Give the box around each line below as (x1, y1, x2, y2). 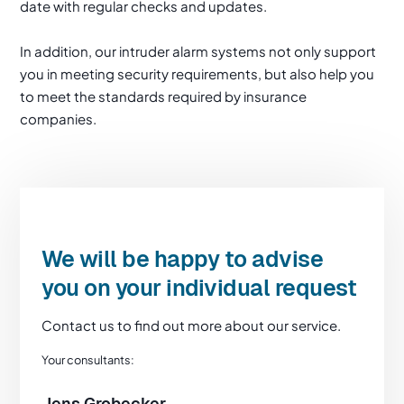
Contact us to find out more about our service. (41, 317, 342, 335)
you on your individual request (41, 274, 357, 301)
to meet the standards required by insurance (20, 87, 308, 105)
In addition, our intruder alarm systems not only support (20, 41, 377, 60)
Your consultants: (41, 353, 135, 368)
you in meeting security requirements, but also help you (20, 64, 375, 82)
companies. (20, 109, 97, 127)
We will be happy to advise (41, 245, 324, 272)
